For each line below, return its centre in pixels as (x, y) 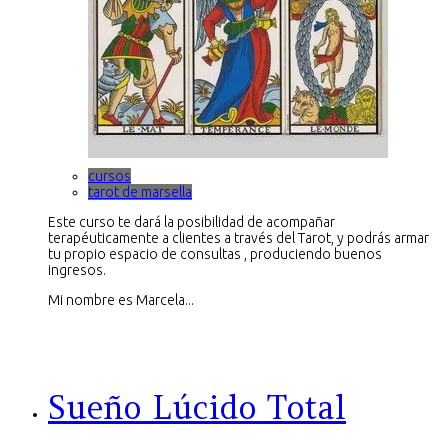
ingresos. (77, 269)
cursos (109, 175)
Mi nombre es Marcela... (121, 299)
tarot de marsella (140, 191)
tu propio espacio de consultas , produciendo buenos (215, 253)
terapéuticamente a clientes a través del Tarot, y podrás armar (238, 237)
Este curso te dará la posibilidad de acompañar (191, 221)
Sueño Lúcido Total (197, 408)
